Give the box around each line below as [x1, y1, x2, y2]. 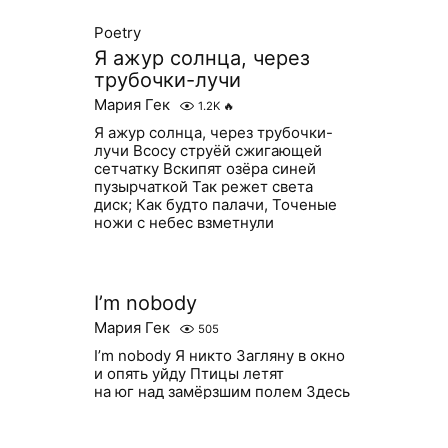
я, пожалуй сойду [93, 400, 221, 419]
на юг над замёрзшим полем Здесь [93, 382, 350, 401]
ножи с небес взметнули [94, 213, 274, 232]
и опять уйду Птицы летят [93, 364, 284, 383]
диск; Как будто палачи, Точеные [94, 195, 337, 214]
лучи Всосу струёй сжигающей [94, 141, 322, 160]
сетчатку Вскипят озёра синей [94, 159, 316, 178]
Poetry [94, 23, 141, 42]
